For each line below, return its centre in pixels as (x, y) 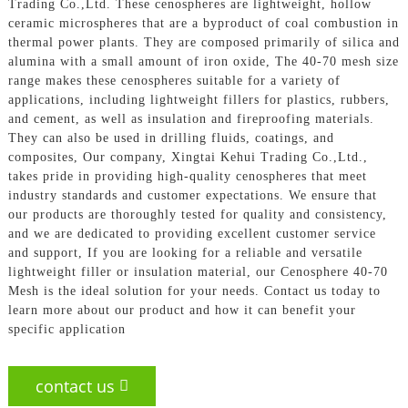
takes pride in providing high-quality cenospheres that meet (187, 176)
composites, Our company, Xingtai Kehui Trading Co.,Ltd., (188, 157)
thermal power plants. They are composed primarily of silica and (204, 42)
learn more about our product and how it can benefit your (182, 310)
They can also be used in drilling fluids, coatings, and (171, 138)
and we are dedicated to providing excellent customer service (192, 233)
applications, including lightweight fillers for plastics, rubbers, (199, 99)
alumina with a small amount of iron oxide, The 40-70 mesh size (203, 61)
